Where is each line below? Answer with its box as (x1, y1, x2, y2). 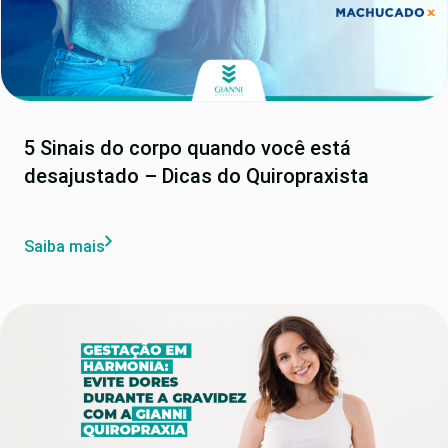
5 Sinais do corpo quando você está (24, 136, 351, 161)
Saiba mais (24, 236, 105, 256)
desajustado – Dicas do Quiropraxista (24, 164, 369, 189)
